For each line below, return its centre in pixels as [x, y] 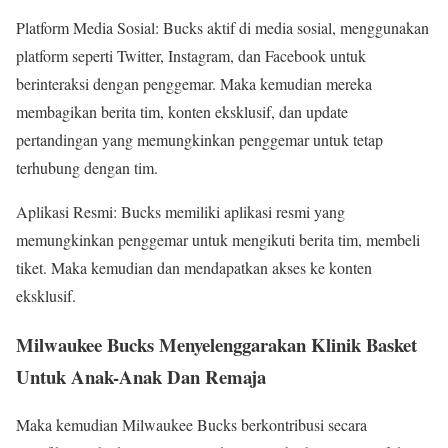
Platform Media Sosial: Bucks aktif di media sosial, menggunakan [222, 27]
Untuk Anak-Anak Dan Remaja [141, 376]
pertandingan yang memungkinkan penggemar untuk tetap [199, 139]
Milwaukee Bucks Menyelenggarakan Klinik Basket [216, 344]
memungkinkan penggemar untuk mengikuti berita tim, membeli [218, 239]
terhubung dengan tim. [87, 167]
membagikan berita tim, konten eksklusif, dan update [182, 111]
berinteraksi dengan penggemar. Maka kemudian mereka [194, 83]
